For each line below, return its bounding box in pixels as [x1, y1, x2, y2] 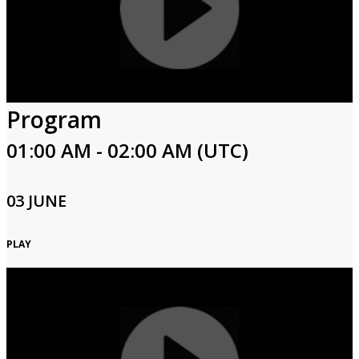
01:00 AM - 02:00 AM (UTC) [6, 137, 248, 163]
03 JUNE [6, 190, 67, 212]
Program [6, 104, 102, 135]
